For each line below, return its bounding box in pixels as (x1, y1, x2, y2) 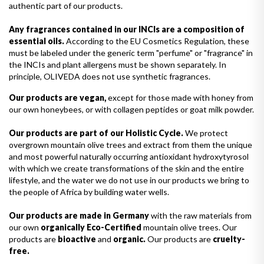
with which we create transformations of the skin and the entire (9, 163, 244, 173)
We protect (183, 127, 228, 138)
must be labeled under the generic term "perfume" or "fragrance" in (9, 47, 253, 58)
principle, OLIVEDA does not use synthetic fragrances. (9, 71, 210, 81)
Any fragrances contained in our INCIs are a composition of (9, 24, 245, 34)
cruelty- (213, 233, 245, 244)
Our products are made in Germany (9, 210, 149, 220)
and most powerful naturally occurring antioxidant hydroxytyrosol (9, 151, 249, 161)
